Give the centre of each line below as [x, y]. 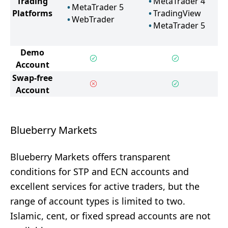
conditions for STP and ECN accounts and [99, 172]
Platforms [32, 13]
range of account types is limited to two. [98, 201]
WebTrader [93, 19]
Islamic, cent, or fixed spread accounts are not [110, 216]
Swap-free [32, 78]
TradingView [177, 13]
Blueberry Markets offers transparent [90, 157]
